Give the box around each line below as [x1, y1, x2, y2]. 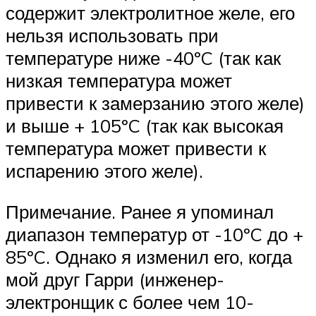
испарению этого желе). [6, 159, 203, 183]
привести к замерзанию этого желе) [6, 92, 305, 115]
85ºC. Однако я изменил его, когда [6, 245, 292, 268]
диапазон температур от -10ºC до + [6, 222, 303, 245]
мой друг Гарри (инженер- [6, 267, 224, 291]
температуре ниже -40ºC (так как [6, 47, 281, 70]
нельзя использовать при [6, 24, 219, 47]
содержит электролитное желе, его [6, 1, 295, 25]
